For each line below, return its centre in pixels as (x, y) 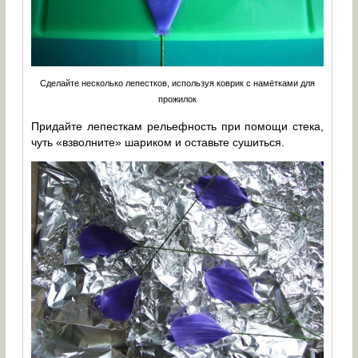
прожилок (178, 99)
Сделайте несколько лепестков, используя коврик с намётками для (178, 83)
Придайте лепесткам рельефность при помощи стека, (178, 126)
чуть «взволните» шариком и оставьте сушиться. (158, 142)
